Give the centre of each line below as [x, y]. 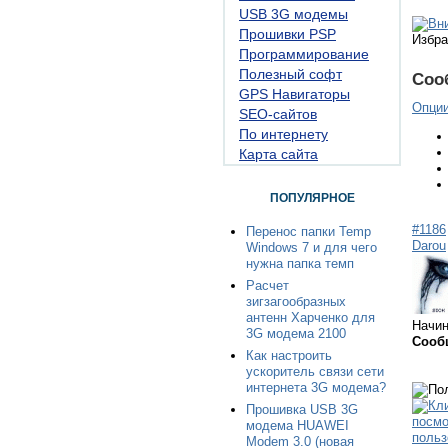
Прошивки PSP [287, 34]
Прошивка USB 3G [302, 409]
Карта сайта [278, 154]
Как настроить [289, 355]
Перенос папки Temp [308, 231]
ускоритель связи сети [315, 371]
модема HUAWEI [297, 425]
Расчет [267, 285]
